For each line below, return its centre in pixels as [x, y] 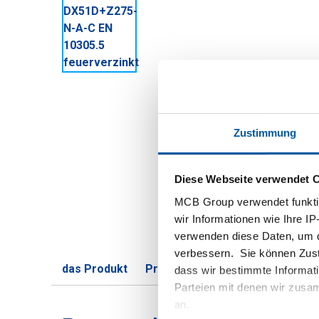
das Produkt [95, 269]
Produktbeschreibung [204, 269]
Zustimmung [265, 132]
